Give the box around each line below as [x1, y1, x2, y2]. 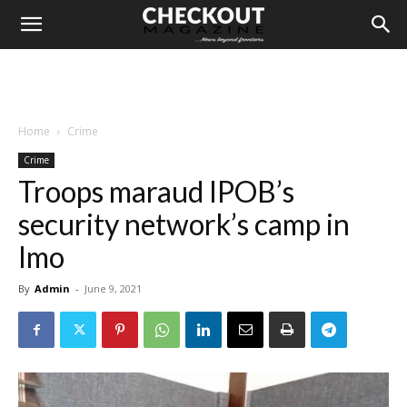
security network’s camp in [18, 206, 350, 242]
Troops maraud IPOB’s [18, 174, 294, 209]
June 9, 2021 [84, 282, 142, 295]
